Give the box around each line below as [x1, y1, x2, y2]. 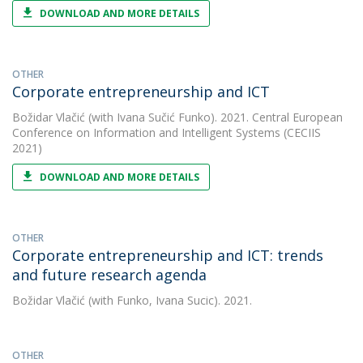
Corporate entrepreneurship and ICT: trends [12, 246, 323, 265]
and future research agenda [12, 265, 207, 284]
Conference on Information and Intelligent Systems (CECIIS [12, 125, 321, 140]
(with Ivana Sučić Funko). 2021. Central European [85, 109, 343, 125]
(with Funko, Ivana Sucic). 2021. [85, 293, 252, 308]
